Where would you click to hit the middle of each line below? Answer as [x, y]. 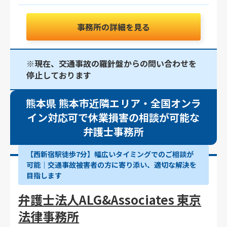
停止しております [59, 75]
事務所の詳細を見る [113, 27]
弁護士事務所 [113, 132]
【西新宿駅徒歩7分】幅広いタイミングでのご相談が [110, 154]
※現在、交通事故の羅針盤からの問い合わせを [111, 64]
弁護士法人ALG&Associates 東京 [110, 200]
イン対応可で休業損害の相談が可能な [113, 118]
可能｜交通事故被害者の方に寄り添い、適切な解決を [112, 165]
